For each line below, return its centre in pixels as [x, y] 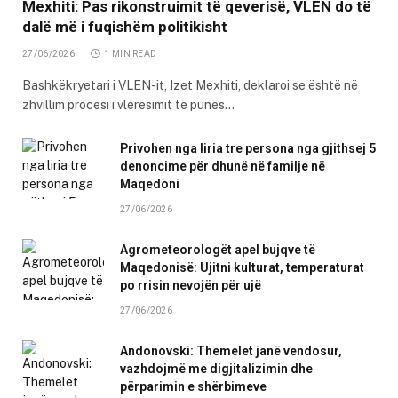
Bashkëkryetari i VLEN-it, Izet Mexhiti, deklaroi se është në [190, 86]
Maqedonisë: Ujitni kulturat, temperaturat [242, 268]
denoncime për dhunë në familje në [223, 167]
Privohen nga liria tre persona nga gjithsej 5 [248, 149]
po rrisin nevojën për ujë [191, 286]
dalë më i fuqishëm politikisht [125, 27]
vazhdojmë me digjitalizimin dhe [216, 369]
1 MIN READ [131, 54]
